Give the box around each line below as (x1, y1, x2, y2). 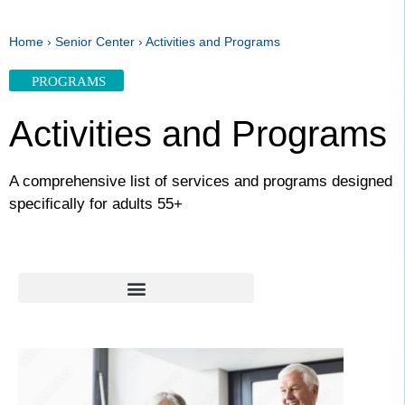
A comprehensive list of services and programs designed (9, 173, 392, 190)
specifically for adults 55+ (9, 195, 183, 212)
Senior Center (55, 35, 135, 49)
